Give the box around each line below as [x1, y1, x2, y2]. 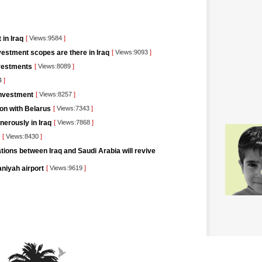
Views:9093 [113, 49, 150, 56]
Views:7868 [56, 119, 92, 126]
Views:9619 [48, 164, 84, 171]
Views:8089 [36, 63, 73, 70]
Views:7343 [55, 105, 91, 112]
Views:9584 [27, 35, 64, 42]
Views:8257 [37, 91, 74, 98]
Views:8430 [4, 133, 40, 140]
